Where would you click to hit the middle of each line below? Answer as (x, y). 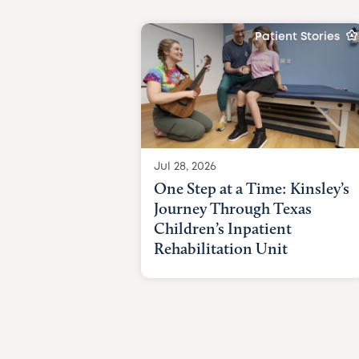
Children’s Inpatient (222, 228)
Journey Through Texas (232, 208)
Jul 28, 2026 (185, 166)
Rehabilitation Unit (220, 248)
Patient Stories (297, 37)
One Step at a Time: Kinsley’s (251, 188)
